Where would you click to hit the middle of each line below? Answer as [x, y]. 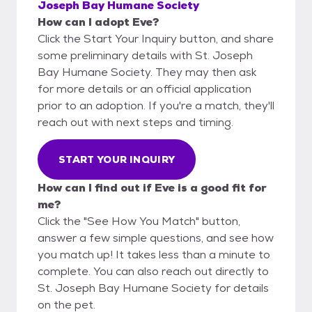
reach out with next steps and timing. [135, 122]
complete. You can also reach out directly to [153, 271]
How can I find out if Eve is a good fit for [152, 187]
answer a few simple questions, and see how [156, 237]
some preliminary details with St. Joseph [145, 55]
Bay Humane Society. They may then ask [147, 72]
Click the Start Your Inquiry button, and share [156, 38]
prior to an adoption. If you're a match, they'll [156, 105]
